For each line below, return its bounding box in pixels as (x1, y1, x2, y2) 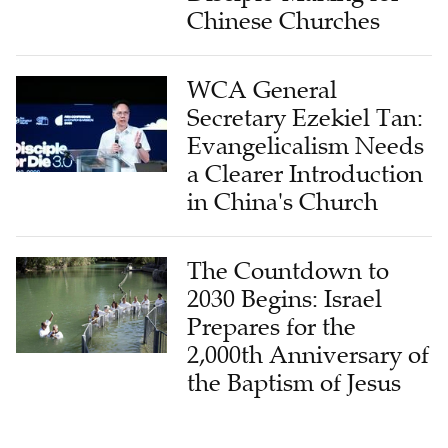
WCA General (187, 34, 338, 65)
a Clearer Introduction (187, 118, 424, 149)
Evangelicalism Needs (187, 90, 425, 121)
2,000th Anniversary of (187, 299, 430, 330)
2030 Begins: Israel (187, 243, 383, 274)
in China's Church (187, 146, 379, 177)
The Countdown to (187, 215, 390, 246)
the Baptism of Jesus (187, 327, 402, 358)
